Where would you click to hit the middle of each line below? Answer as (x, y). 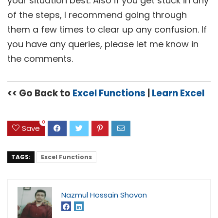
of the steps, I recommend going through (97, 15)
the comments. (40, 58)
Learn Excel (178, 93)
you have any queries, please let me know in (103, 44)
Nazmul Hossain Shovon (104, 195)
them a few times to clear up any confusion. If (107, 29)
